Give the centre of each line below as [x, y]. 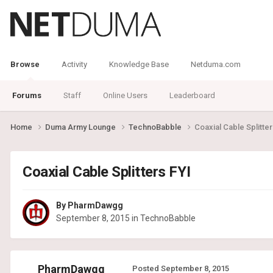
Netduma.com [216, 64]
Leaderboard [192, 95]
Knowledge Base [139, 64]
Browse [25, 64]
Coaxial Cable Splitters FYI [107, 172]
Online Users [125, 95]
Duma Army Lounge [81, 127]
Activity [74, 64]
